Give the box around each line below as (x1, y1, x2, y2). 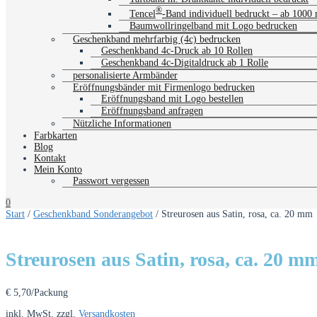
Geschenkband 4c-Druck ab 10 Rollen (101, 45, 253, 56)
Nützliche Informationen (73, 117, 171, 129)
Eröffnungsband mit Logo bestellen (101, 93, 243, 104)
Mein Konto (34, 163, 82, 175)
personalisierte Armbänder (73, 69, 178, 81)
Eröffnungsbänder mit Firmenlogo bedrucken (73, 81, 255, 93)
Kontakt (34, 152, 66, 163)
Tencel (129, 8, 156, 19)
